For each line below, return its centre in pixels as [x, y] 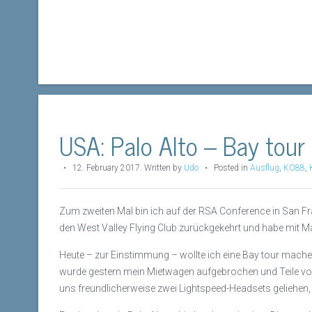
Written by [164, 168]
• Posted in [224, 168]
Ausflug [265, 168]
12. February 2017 [106, 168]
